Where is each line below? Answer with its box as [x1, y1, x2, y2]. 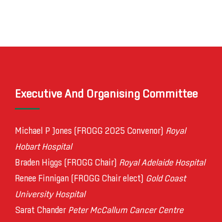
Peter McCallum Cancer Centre [68, 206, 183, 216]
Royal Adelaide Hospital [119, 159, 205, 168]
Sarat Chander [15, 206, 68, 216]
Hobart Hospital [15, 143, 72, 152]
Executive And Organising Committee [15, 89, 198, 101]
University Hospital [15, 190, 85, 200]
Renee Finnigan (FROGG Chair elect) [15, 174, 146, 184]
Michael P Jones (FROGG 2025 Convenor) [15, 127, 166, 136]
